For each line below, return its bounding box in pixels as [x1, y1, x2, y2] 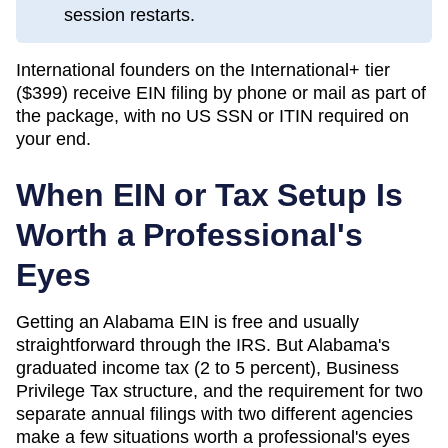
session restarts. [64, 4, 195, 25]
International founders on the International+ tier [16, 59, 390, 80]
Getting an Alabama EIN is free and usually [16, 311, 359, 332]
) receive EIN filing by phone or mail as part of [62, 82, 426, 103]
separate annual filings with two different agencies [16, 403, 413, 424]
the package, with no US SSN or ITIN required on [16, 105, 409, 126]
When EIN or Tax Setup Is [16, 176, 403, 213]
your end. [16, 128, 91, 149]
